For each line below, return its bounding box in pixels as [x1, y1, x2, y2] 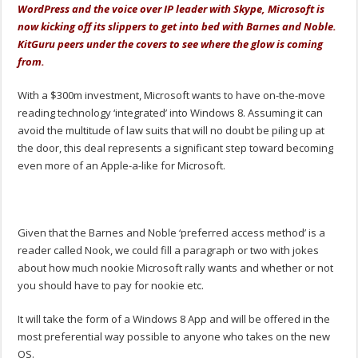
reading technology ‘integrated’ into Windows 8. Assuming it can [18, 105, 324, 121]
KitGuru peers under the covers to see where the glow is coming [18, 37, 324, 52]
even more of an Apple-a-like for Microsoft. [18, 158, 226, 173]
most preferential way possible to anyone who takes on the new [18, 329, 331, 344]
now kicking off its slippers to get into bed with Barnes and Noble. [18, 19, 337, 34]
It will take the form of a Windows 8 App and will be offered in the [18, 312, 331, 327]
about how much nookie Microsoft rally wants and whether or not [18, 261, 334, 276]
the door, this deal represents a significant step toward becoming [18, 141, 334, 156]
